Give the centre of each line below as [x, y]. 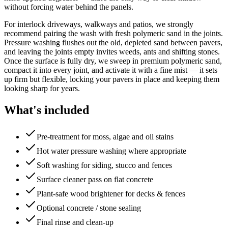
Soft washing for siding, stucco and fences [104, 165]
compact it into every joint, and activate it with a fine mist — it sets [111, 70]
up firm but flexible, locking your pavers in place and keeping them [112, 79]
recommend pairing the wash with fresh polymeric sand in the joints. [113, 34]
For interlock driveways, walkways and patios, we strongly [99, 24]
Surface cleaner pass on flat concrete [95, 180]
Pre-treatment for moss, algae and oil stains [105, 137]
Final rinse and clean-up [75, 222]
